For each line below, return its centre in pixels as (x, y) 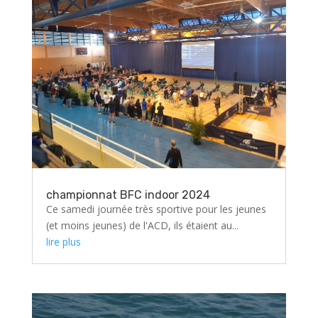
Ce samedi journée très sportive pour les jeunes (156, 209)
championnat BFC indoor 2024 (128, 194)
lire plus (63, 241)
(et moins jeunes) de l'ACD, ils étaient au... (142, 225)
